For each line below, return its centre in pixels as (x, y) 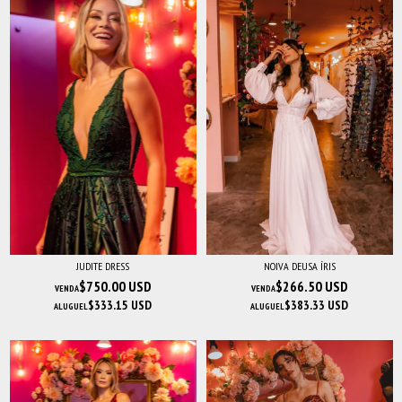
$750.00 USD (115, 286)
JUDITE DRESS (103, 266)
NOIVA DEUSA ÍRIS (299, 266)
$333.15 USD (120, 305)
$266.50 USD (311, 286)
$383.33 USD (316, 305)
